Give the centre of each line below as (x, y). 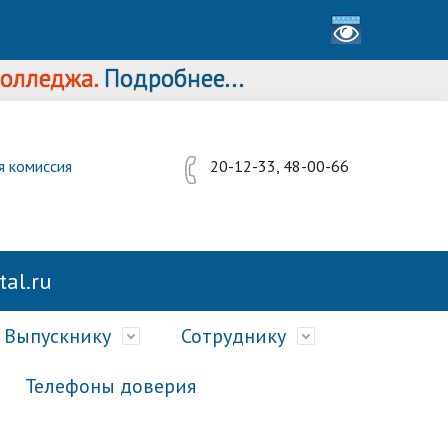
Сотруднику (233, 336)
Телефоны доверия (110, 386)
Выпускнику (57, 336)
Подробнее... (124, 78)
